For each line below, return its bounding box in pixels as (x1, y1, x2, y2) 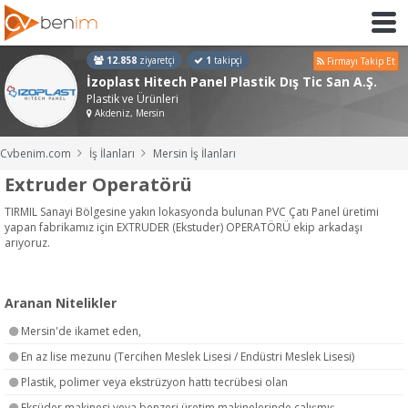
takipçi (211, 54, 242, 66)
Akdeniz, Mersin (92, 107, 165, 119)
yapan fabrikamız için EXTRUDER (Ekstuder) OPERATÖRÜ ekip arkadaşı (5, 219, 362, 235)
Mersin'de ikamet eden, (18, 323, 141, 339)
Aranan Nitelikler (5, 294, 117, 311)
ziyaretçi (137, 54, 175, 66)
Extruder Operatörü (5, 172, 192, 197)
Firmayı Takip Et (327, 55, 395, 67)
